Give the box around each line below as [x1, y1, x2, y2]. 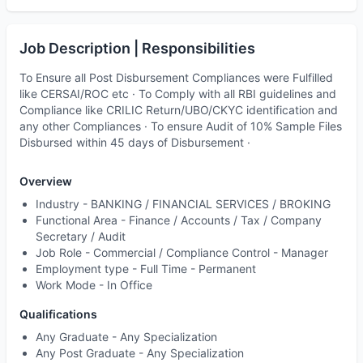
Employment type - [36, 262, 140, 275]
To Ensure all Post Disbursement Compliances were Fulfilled [19, 70, 333, 84]
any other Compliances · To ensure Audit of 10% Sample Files [19, 119, 342, 133]
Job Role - [36, 246, 93, 259]
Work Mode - [36, 278, 107, 292]
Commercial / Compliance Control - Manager [93, 246, 328, 259]
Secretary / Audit [36, 229, 126, 243]
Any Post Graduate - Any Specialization [36, 346, 244, 360]
